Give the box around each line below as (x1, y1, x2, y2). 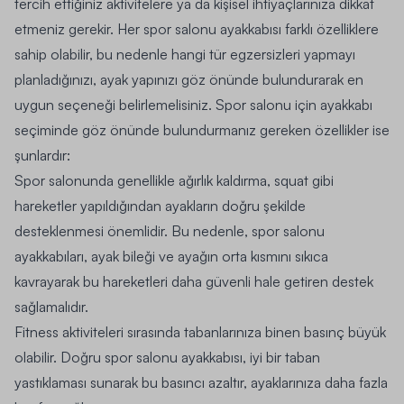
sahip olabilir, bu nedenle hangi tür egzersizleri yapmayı (14, 44, 355, 63)
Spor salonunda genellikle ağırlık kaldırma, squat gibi (14, 170, 334, 189)
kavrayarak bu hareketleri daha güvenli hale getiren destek (14, 271, 373, 290)
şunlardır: (14, 145, 70, 164)
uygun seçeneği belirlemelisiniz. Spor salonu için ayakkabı (14, 95, 372, 114)
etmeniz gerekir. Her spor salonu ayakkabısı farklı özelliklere (14, 19, 379, 38)
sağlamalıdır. (14, 297, 88, 316)
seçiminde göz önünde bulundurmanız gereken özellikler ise (14, 120, 390, 139)
